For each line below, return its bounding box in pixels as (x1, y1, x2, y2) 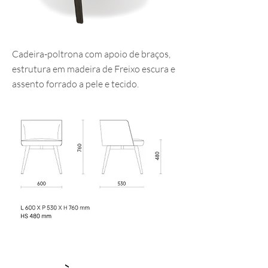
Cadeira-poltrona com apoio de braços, (12, 48, 170, 60)
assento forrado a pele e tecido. (12, 78, 139, 90)
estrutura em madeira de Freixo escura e (12, 63, 175, 75)
